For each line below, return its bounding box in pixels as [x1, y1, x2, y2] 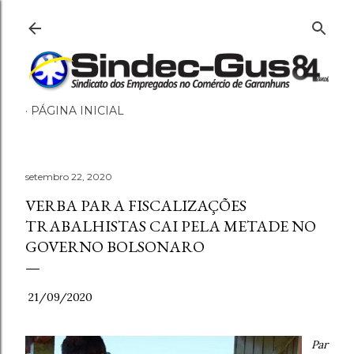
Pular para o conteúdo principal [78, 9, 276, 30]
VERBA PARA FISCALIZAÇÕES [25, 195, 247, 216]
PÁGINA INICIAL [31, 104, 124, 118]
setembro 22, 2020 [25, 171, 112, 183]
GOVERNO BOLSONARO [25, 236, 205, 257]
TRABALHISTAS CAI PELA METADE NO [25, 216, 316, 236]
